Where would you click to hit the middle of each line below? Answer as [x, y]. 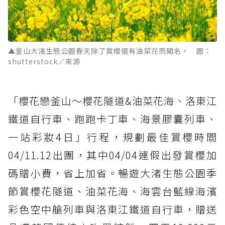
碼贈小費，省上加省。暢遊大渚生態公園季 [113, 173]
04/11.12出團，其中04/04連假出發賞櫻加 [113, 155]
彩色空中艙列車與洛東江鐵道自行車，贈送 [113, 209]
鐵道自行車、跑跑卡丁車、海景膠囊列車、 [113, 119]
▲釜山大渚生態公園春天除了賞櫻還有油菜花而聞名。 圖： [110, 51]
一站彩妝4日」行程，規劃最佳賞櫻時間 [113, 137]
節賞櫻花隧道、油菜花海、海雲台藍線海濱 [113, 191]
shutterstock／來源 [44, 62]
